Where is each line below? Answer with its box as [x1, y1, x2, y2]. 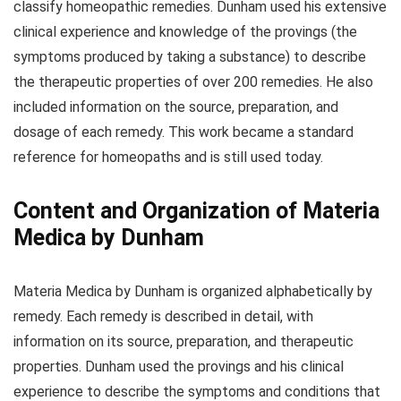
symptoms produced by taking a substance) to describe [13, 47, 366, 65]
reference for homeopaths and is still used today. [13, 148, 323, 166]
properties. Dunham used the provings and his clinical [13, 357, 344, 375]
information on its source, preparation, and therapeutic [13, 332, 354, 350]
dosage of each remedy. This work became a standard [13, 123, 354, 141]
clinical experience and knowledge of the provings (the [13, 22, 357, 40]
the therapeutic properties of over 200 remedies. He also [13, 73, 373, 90]
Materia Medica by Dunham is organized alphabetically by [13, 282, 372, 300]
